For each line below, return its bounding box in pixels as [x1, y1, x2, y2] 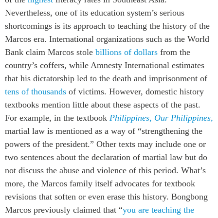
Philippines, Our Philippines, [109, 112, 213, 123]
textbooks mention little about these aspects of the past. [5, 99, 200, 109]
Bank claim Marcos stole [5, 47, 95, 57]
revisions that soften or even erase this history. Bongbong [5, 191, 208, 201]
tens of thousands [5, 86, 66, 96]
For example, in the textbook [5, 112, 109, 123]
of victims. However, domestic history [66, 86, 204, 96]
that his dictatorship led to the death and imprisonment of [5, 73, 207, 83]
